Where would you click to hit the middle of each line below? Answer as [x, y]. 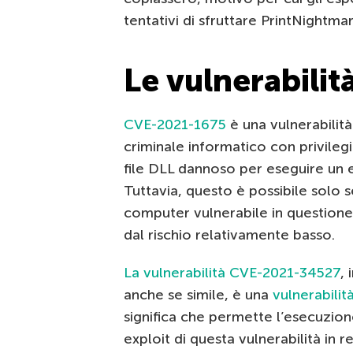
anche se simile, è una [198, 295]
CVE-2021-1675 [175, 125]
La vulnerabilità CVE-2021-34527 [232, 273]
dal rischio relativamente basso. [229, 235]
